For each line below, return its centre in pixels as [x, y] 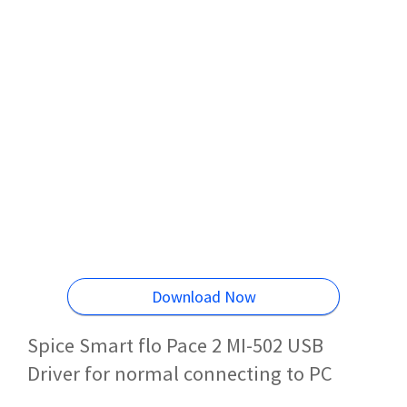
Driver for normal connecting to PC [180, 373]
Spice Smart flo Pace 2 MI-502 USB [175, 345]
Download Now [203, 296]
